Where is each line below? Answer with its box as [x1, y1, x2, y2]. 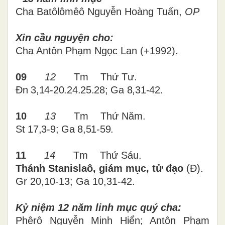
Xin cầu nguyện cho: [16, 32, 114, 43]
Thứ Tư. [100, 71, 137, 82]
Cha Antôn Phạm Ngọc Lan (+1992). [16, 45, 178, 56]
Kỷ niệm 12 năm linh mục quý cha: [16, 201, 181, 213]
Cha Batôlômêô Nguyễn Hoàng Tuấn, [16, 6, 185, 17]
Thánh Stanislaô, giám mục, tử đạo [16, 162, 186, 174]
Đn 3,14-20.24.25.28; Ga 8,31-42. [16, 84, 163, 95]
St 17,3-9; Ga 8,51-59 [16, 123, 111, 135]
